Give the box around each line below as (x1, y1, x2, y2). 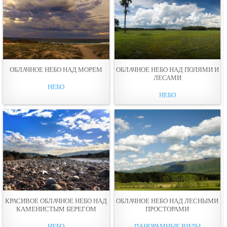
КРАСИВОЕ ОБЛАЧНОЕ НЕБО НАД (5, 197, 107, 205)
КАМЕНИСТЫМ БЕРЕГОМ (16, 205, 96, 213)
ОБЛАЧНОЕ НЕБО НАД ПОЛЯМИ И (116, 65, 219, 73)
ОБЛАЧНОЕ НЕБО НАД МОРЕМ (10, 65, 103, 73)
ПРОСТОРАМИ (145, 205, 190, 213)
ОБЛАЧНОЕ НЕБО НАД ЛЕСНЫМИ (116, 197, 219, 205)
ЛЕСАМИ (153, 73, 181, 82)
